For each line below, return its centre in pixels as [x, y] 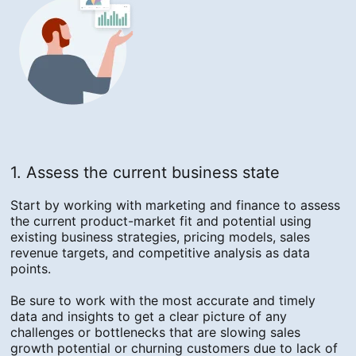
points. [33, 269]
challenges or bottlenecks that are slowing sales [156, 333]
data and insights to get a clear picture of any [149, 317]
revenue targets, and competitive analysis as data [161, 253]
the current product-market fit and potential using [161, 221]
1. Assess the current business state [145, 173]
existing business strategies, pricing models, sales [161, 237]
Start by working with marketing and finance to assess [176, 205]
